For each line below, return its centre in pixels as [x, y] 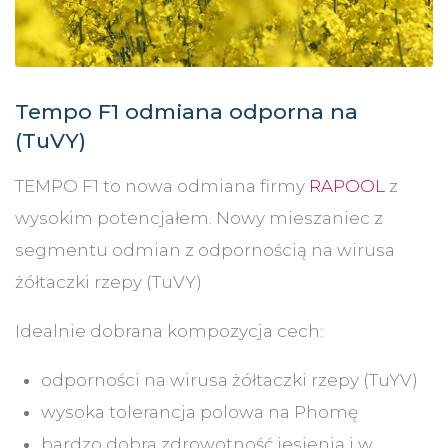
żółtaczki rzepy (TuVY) [108, 281]
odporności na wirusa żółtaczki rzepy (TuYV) [229, 379]
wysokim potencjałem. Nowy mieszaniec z [199, 217]
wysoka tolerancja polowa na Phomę [199, 411]
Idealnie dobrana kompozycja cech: [169, 330]
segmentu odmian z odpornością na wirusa [205, 249]
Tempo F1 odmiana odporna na [186, 111]
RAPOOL [347, 185]
